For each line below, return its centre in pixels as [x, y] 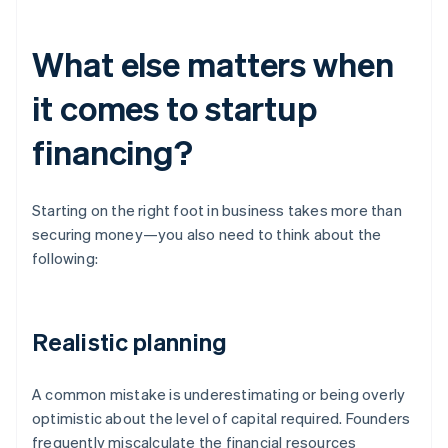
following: [65, 258]
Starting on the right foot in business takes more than [217, 210]
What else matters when [213, 64]
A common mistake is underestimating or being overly [219, 394]
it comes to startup [175, 108]
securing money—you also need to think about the [207, 234]
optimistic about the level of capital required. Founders [221, 418]
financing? [112, 152]
